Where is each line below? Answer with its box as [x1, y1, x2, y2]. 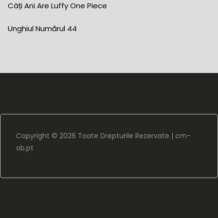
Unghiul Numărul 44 [8, 23, 77, 34]
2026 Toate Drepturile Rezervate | [59, 130, 175, 141]
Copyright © [16, 130, 59, 141]
